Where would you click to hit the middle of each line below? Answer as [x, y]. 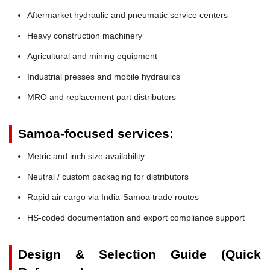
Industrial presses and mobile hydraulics [104, 76]
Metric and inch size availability [86, 156]
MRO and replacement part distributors [102, 97]
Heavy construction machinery [85, 35]
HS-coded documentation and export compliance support [136, 217]
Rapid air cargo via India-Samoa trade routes [113, 197]
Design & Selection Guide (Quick [140, 254]
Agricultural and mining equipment [92, 56]
